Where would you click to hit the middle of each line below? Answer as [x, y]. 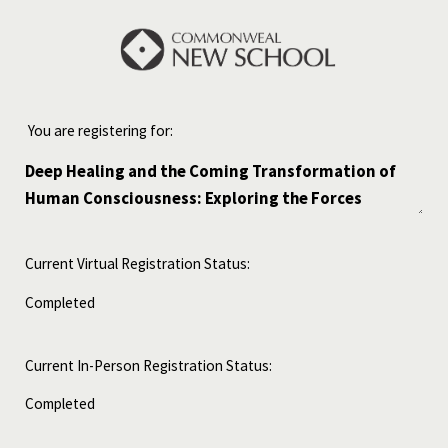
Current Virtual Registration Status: [137, 264]
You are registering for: [100, 131]
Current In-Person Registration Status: [148, 365]
